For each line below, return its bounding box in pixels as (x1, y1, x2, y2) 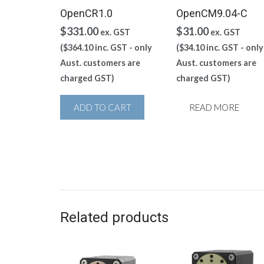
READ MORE (189, 102, 240, 113)
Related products (60, 209, 169, 226)
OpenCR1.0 (60, 7, 113, 20)
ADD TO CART (73, 102, 131, 113)
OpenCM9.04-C (176, 7, 247, 20)
